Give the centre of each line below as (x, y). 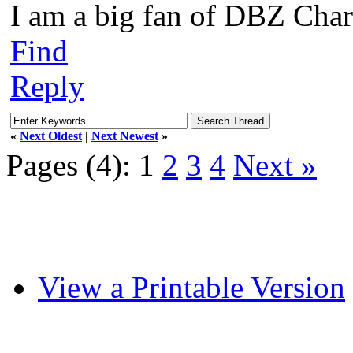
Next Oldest (51, 136)
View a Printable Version (191, 287)
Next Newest (125, 136)
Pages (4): (69, 165)
